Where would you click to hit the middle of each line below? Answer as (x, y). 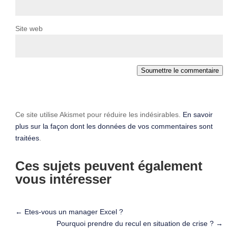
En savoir (198, 114)
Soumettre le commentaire (180, 70)
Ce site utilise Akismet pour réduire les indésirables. (99, 114)
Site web (29, 28)
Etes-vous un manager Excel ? (74, 211)
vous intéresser (63, 179)
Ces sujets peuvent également (109, 166)
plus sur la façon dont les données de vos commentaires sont (114, 126)
